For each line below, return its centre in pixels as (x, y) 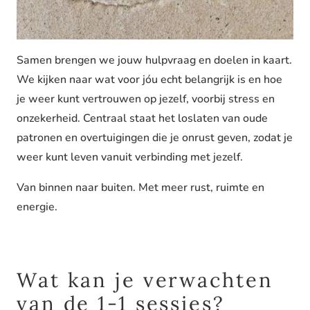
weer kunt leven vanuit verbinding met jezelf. (130, 157)
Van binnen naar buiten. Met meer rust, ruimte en (140, 188)
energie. (37, 207)
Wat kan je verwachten (145, 280)
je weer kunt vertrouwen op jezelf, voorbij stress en (146, 99)
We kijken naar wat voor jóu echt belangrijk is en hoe (149, 80)
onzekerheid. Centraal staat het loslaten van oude (142, 119)
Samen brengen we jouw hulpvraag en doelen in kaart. (154, 61)
